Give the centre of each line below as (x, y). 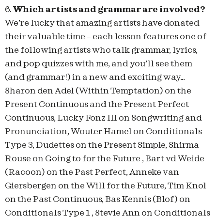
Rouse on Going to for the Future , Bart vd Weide (105, 158)
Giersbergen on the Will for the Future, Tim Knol (106, 186)
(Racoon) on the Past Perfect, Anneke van (92, 172)
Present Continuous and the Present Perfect (97, 104)
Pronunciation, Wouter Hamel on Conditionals (103, 131)
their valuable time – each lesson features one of (106, 36)
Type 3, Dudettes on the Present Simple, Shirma (102, 145)
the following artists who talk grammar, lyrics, (101, 50)
